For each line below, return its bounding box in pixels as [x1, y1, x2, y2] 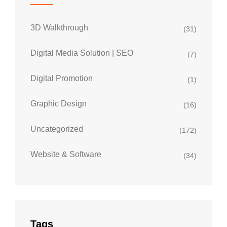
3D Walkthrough [30, 23, 88, 32]
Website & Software [30, 149, 101, 159]
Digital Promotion [30, 73, 93, 83]
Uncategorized [30, 124, 83, 133]
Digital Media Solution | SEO [30, 48, 133, 57]
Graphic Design [30, 99, 87, 108]
